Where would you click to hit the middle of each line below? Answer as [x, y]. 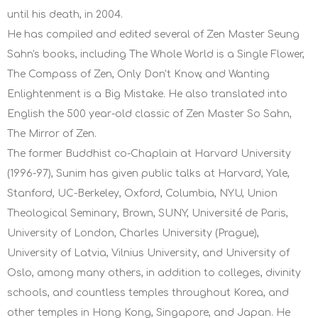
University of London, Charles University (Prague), [133, 234]
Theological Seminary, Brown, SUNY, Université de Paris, [148, 214]
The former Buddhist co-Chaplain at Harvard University [149, 154]
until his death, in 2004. [65, 15]
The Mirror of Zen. [52, 134]
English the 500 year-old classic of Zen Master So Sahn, [149, 114]
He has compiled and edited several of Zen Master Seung [153, 35]
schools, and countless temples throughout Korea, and [148, 293]
